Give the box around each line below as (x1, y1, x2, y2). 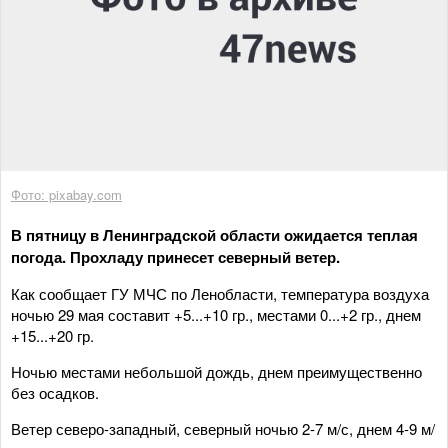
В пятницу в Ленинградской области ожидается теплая (11, 223, 418, 246)
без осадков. (11, 381, 99, 403)
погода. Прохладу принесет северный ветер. (11, 245, 340, 268)
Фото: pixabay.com (11, 184, 122, 204)
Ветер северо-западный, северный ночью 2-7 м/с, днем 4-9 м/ (11, 417, 435, 439)
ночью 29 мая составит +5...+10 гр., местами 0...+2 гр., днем (11, 303, 421, 325)
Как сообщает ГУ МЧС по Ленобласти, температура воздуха (11, 282, 429, 304)
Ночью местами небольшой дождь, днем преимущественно (11, 360, 422, 382)
